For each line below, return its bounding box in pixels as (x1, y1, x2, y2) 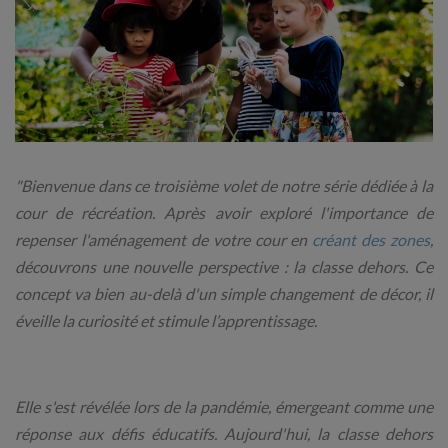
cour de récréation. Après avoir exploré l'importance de (15, 203, 433, 223)
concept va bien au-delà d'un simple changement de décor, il (15, 284, 433, 304)
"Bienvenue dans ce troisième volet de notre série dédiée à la (15, 176, 433, 196)
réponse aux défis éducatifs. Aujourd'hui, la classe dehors (15, 424, 433, 444)
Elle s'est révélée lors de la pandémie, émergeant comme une (15, 397, 433, 417)
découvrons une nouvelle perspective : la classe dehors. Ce (15, 257, 433, 277)
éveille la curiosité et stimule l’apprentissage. (15, 311, 320, 331)
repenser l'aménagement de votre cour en (15, 230, 313, 250)
